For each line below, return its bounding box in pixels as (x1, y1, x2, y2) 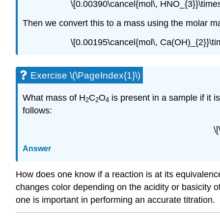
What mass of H (23, 93, 85, 103)
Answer (23, 144, 51, 153)
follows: (23, 106, 52, 116)
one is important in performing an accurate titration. (16, 194, 215, 205)
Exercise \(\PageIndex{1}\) (30, 70, 140, 81)
